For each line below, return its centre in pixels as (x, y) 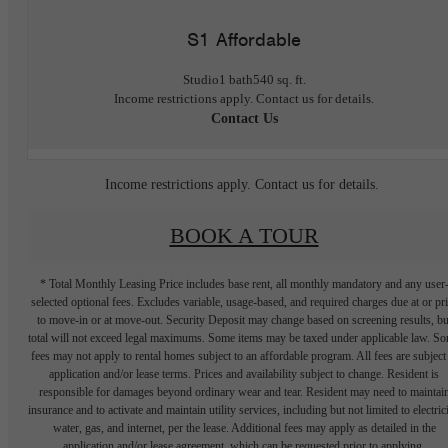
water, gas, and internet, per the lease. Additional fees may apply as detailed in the (244, 427)
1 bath (235, 79)
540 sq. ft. (279, 79)
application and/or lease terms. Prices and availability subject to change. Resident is (244, 373)
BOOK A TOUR (244, 235)
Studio (200, 79)
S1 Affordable (244, 40)
